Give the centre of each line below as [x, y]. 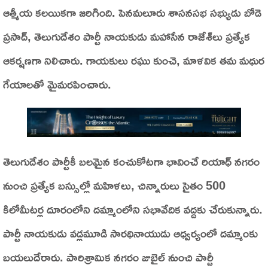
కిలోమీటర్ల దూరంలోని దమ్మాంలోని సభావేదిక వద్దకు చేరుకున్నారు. [133, 208]
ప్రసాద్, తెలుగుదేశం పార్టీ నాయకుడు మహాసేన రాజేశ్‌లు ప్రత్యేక [127, 36]
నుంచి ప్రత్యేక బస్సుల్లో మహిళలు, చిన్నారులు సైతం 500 [114, 185]
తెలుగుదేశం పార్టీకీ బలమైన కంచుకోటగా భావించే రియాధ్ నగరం [131, 161]
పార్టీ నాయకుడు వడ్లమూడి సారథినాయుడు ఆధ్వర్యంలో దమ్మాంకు [130, 232]
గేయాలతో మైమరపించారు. [57, 83]
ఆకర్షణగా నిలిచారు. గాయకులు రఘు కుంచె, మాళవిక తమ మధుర [134, 60]
